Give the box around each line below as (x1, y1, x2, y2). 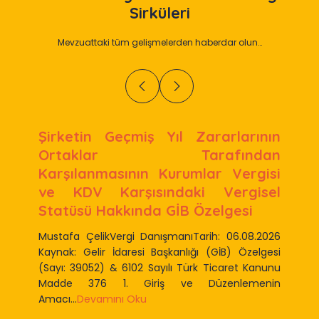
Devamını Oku (77, 292, 147, 306)
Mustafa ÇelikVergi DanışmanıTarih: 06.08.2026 (38, 229, 281, 244)
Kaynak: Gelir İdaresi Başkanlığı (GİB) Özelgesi (38, 245, 281, 259)
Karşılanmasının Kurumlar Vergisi (38, 164, 281, 182)
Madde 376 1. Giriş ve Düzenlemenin (38, 276, 281, 291)
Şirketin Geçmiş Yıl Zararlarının (38, 127, 281, 145)
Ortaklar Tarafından (38, 146, 281, 164)
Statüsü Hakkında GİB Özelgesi (38, 202, 253, 219)
